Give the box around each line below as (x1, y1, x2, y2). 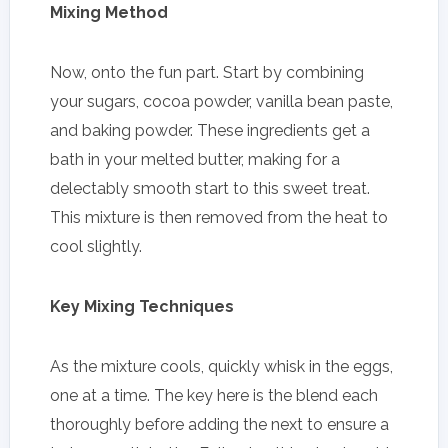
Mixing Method (50, 2, 168, 22)
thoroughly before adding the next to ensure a (50, 414, 389, 434)
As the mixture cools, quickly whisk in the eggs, (50, 356, 393, 376)
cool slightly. (50, 236, 142, 256)
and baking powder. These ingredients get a (50, 120, 370, 140)
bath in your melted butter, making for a (50, 149, 340, 169)
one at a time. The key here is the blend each (50, 385, 378, 405)
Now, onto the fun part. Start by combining (50, 62, 364, 82)
